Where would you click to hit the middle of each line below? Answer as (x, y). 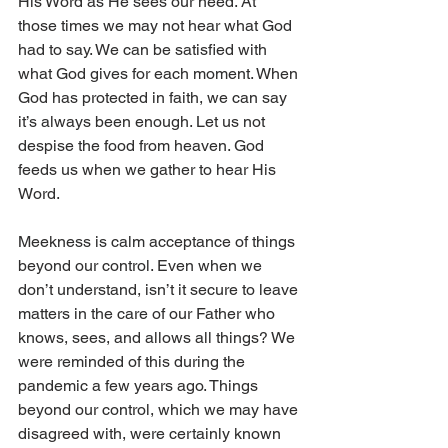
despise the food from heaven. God (143, 146)
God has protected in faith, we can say (154, 98)
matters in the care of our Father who (148, 314)
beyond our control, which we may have (160, 410)
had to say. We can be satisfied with (144, 50)
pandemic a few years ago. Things (140, 386)
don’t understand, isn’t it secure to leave (160, 290)
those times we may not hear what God (157, 26)
